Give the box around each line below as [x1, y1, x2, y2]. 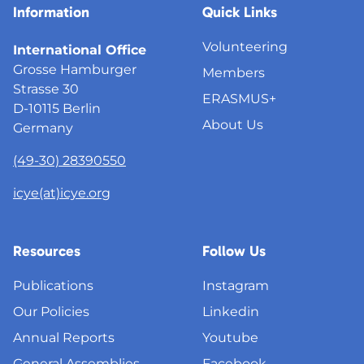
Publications [13, 277, 93, 294]
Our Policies [13, 303, 89, 320]
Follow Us [202, 242, 266, 261]
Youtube [202, 329, 258, 346]
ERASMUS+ [202, 90, 276, 107]
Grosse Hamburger [13, 61, 136, 78]
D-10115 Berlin [13, 100, 101, 117]
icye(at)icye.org [13, 184, 110, 201]
